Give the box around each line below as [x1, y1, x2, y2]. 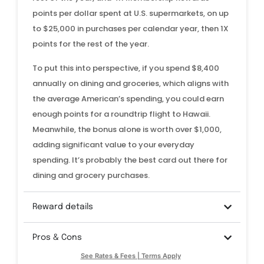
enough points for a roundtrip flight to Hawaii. [32, 108, 210, 120]
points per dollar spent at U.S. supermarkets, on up [32, 8, 229, 19]
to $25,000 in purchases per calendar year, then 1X [32, 23, 229, 35]
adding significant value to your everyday [32, 138, 194, 150]
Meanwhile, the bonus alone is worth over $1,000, [32, 123, 222, 135]
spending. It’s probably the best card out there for [32, 154, 227, 166]
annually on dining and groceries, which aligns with [32, 77, 229, 89]
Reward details [32, 203, 93, 211]
